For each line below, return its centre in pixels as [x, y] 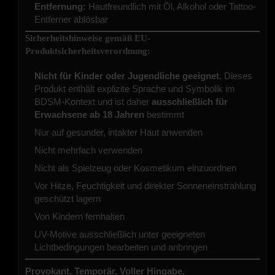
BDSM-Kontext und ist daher [93, 101]
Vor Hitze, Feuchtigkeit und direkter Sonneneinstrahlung [145, 185]
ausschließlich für [190, 101]
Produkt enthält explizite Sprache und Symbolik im [135, 88]
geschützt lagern [68, 198]
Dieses [237, 76]
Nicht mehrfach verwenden [88, 150]
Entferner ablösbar [71, 19]
